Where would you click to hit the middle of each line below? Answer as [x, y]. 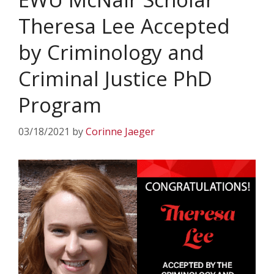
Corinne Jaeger [120, 131]
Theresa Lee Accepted [124, 26]
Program [60, 105]
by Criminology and [111, 52]
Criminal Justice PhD [115, 79]
